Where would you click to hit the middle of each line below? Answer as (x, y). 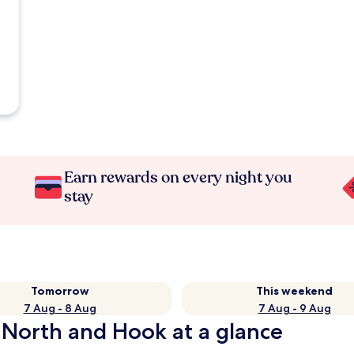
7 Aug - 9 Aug (294, 308)
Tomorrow (60, 291)
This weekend (294, 291)
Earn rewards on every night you (179, 177)
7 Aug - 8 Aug (60, 308)
